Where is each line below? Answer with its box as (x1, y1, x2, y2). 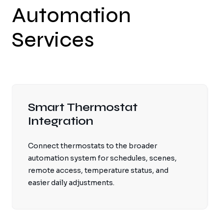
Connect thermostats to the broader (27, 141, 157, 150)
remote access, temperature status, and (27, 165, 168, 175)
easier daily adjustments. (27, 178, 114, 187)
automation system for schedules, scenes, (27, 153, 177, 163)
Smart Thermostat (27, 100, 137, 114)
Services (12, 27, 94, 53)
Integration (27, 113, 93, 128)
